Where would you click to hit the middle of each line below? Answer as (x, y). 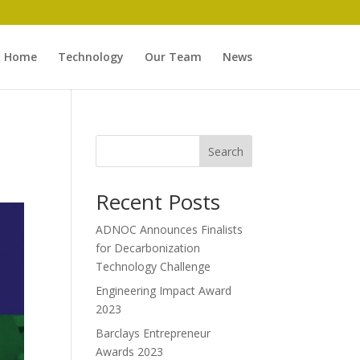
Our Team (173, 57)
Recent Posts (158, 202)
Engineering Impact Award (164, 290)
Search (225, 151)
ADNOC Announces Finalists (170, 229)
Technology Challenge (153, 266)
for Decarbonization (148, 248)
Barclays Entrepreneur (153, 333)
